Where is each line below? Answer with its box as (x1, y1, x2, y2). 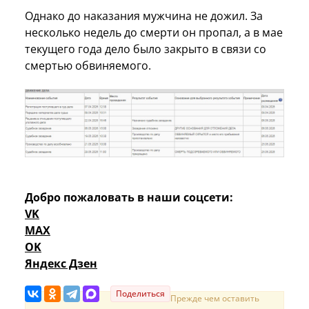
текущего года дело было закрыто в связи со (25, 41, 266, 57)
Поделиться (116, 288, 165, 300)
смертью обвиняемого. (25, 57, 151, 73)
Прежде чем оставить (170, 292, 259, 305)
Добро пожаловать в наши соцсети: (25, 190, 233, 206)
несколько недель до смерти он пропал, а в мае (25, 24, 283, 40)
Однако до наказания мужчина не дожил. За (25, 8, 263, 23)
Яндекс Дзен (25, 256, 97, 272)
